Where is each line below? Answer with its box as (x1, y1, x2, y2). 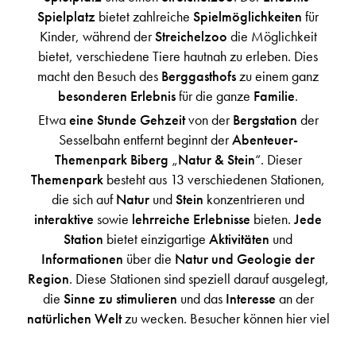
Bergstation (229, 110, 297, 129)
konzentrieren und (203, 189, 304, 208)
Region (27, 269, 69, 288)
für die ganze (176, 86, 250, 105)
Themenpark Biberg (54, 149, 172, 168)
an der (275, 288, 314, 308)
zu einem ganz (236, 66, 319, 85)
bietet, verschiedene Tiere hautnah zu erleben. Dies (38, 46, 318, 65)
